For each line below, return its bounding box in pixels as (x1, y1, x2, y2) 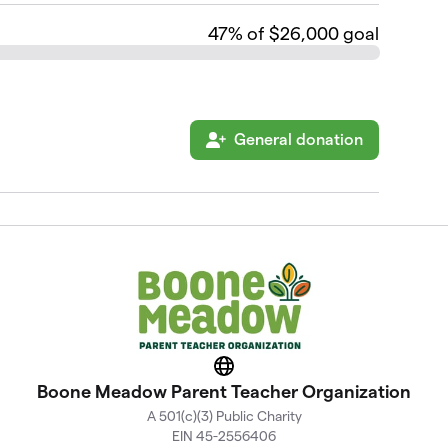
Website (222, 363, 283, 381)
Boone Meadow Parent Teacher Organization (37, 381, 411, 401)
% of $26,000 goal (227, 23, 379, 43)
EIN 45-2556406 (172, 427, 276, 444)
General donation (233, 130, 363, 148)
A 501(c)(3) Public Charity (146, 407, 302, 424)
